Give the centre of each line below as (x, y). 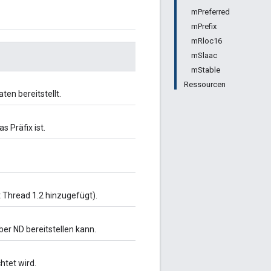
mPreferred (211, 12)
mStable (206, 70)
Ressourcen (205, 84)
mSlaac (204, 55)
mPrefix (204, 26)
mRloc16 (207, 41)
